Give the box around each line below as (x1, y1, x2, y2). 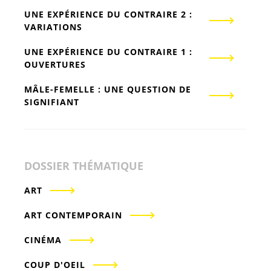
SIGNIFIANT (24, 96, 79, 108)
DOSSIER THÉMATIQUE (24, 158, 143, 174)
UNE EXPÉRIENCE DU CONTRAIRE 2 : (24, 8, 192, 21)
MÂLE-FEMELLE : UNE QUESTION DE (24, 83, 191, 96)
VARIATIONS (24, 21, 82, 33)
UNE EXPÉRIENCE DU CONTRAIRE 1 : (24, 46, 192, 58)
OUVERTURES (24, 59, 86, 71)
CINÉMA (24, 234, 62, 246)
